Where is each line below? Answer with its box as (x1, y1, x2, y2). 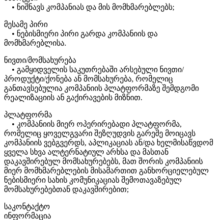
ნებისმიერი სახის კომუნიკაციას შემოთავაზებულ (4, 176, 182, 185)
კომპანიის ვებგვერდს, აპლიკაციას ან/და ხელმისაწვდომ (4, 138, 213, 147)
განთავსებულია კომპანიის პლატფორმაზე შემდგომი (4, 84, 199, 93)
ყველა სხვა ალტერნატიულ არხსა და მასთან (4, 148, 168, 157)
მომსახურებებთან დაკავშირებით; (4, 185, 129, 194)
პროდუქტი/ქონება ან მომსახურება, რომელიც (4, 75, 173, 83)
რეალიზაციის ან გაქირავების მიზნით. (4, 93, 142, 102)
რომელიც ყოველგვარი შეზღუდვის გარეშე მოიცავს (4, 129, 195, 138)
